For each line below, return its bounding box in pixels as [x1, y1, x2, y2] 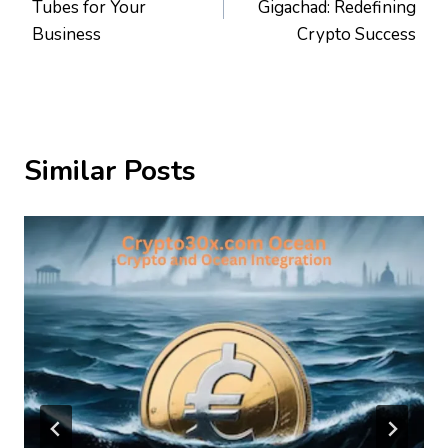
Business [32, 23, 101, 47]
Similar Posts [24, 152, 196, 191]
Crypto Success [297, 23, 416, 47]
